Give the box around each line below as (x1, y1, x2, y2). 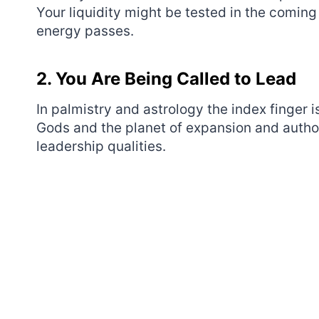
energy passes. (36, 22, 134, 39)
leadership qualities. (36, 137, 166, 155)
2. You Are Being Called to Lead (36, 68, 296, 89)
